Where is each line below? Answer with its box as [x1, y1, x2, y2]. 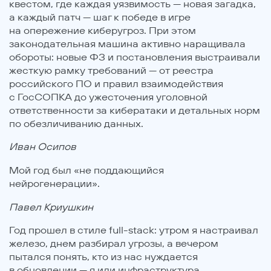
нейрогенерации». [9, 177, 109, 189]
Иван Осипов [9, 140, 76, 153]
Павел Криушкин [9, 200, 93, 213]
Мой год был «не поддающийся [9, 163, 164, 176]
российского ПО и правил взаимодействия [9, 77, 223, 90]
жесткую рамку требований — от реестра [9, 64, 214, 76]
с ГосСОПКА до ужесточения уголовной [9, 90, 207, 103]
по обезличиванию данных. [9, 117, 153, 129]
